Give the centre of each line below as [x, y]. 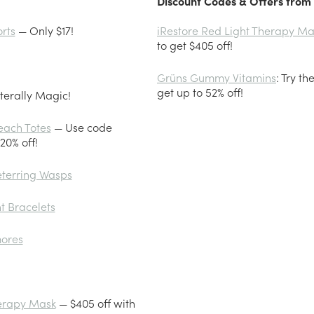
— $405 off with [95, 303]
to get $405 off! [195, 45]
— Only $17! [44, 30]
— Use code [81, 127]
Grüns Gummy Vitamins [217, 77]
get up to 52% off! [200, 92]
